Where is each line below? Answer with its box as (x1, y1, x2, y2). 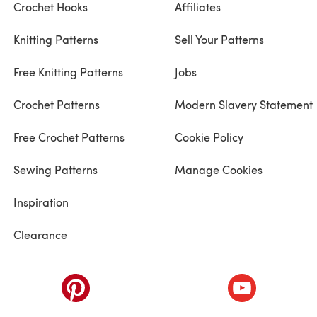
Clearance (13, 226, 67, 242)
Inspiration (13, 194, 69, 209)
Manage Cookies (174, 161, 263, 177)
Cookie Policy (174, 129, 243, 144)
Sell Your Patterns (174, 31, 264, 47)
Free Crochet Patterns (13, 129, 125, 144)
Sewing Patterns (13, 161, 98, 177)
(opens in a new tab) (75, 274, 180, 289)
